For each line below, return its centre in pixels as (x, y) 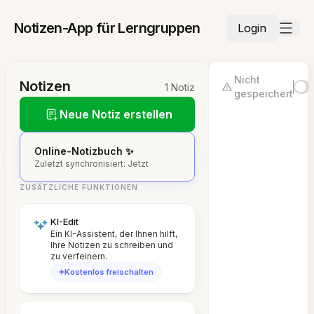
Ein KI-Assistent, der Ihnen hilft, (114, 234)
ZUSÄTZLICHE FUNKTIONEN (79, 187)
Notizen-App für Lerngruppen (107, 28)
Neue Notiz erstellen (116, 114)
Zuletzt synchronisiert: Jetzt (91, 164)
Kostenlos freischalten (109, 272)
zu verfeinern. (79, 256)
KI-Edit (64, 221)
